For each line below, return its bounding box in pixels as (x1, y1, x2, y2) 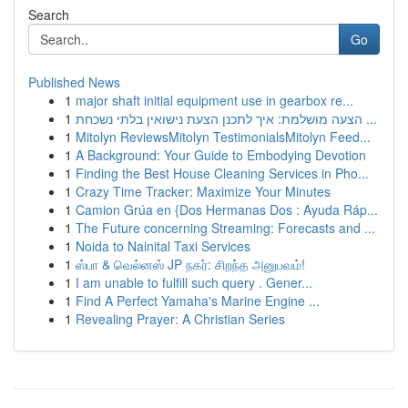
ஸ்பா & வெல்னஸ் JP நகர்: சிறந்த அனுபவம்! (76, 255, 305, 273)
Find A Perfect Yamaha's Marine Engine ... (76, 291, 320, 310)
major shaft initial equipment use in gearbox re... (76, 91, 353, 109)
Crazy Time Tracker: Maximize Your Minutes (76, 182, 331, 200)
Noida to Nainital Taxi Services (76, 237, 250, 255)
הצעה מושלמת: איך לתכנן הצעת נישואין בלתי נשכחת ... (362, 109, 377, 127)
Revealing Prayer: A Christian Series (76, 310, 285, 328)
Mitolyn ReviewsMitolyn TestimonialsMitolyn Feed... (76, 127, 371, 146)
